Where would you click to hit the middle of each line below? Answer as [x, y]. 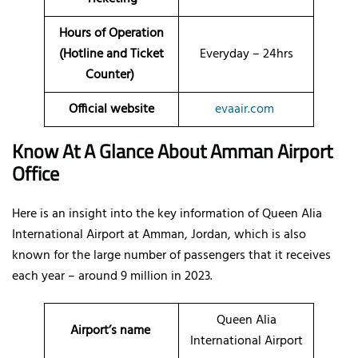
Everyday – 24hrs [246, 54]
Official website [111, 109]
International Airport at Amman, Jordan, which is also [159, 235]
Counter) [111, 75]
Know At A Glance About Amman [143, 151]
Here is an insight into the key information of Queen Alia [167, 214]
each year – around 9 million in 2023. [112, 276]
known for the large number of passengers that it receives [171, 255]
